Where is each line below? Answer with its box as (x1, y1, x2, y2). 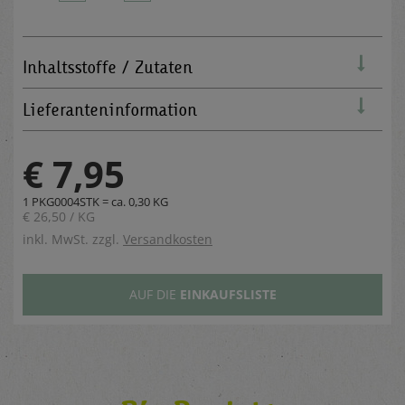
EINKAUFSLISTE (179, 285, 277, 303)
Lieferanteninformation (23, 98, 197, 120)
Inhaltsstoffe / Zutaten (23, 55, 193, 78)
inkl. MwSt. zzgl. (23, 230, 123, 248)
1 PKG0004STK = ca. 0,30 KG (23, 193, 168, 210)
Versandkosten (123, 230, 212, 248)
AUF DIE (128, 285, 180, 303)
